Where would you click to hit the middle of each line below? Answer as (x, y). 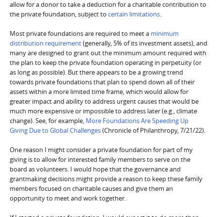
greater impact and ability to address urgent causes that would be (104, 101)
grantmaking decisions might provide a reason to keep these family (106, 179)
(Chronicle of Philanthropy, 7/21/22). (153, 131)
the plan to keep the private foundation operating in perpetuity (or (106, 63)
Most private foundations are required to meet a (80, 34)
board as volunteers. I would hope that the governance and (95, 169)
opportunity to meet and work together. (68, 198)
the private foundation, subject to (59, 14)
